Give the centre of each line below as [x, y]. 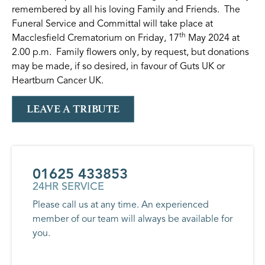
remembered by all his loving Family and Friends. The [126, 9]
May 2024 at [213, 38]
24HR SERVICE [68, 186]
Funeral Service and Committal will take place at [112, 23]
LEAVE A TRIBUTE [73, 109]
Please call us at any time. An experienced [121, 204]
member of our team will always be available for [132, 219]
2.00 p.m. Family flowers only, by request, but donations [130, 52]
